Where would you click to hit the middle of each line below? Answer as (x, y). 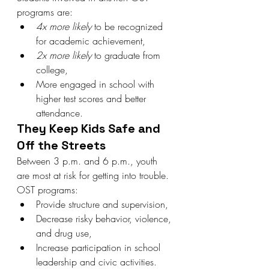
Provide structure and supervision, (102, 204)
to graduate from (127, 55)
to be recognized (128, 26)
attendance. (59, 113)
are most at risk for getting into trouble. (94, 175)
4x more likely (64, 26)
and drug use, (64, 233)
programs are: (45, 12)
